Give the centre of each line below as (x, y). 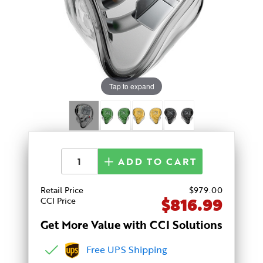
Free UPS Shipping (123, 249)
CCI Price (58, 200)
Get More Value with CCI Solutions (131, 225)
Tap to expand (131, 86)
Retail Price (62, 190)
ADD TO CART (155, 162)
